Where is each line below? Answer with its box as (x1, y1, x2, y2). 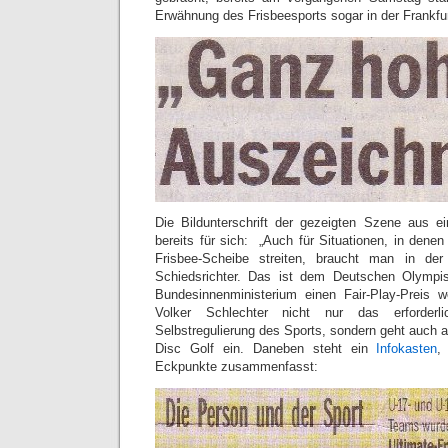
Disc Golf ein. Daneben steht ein (155, 341, 377, 356)
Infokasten (376, 341, 438, 356)
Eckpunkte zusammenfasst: (155, 359, 318, 374)
